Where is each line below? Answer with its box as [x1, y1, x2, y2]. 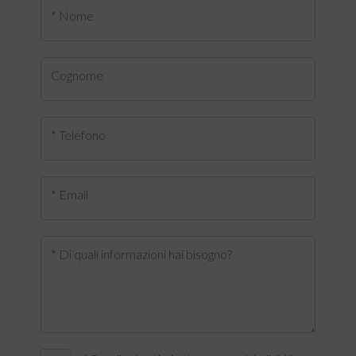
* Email [51, 187, 89, 203]
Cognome [51, 68, 104, 83]
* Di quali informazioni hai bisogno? [51, 246, 233, 262]
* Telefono [51, 127, 106, 143]
